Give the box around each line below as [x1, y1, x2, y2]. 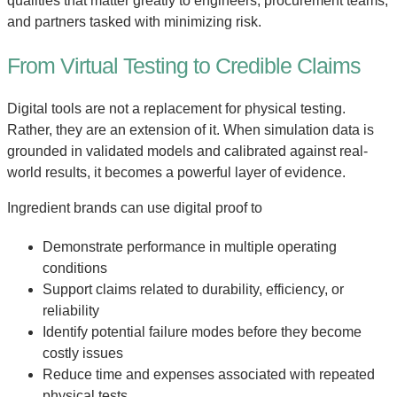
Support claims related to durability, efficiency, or [43, 281, 344, 297]
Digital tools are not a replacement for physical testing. [7, 100, 346, 116]
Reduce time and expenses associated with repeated [43, 366, 375, 382]
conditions [43, 260, 107, 276]
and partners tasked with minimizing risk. [7, 14, 261, 30]
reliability [43, 302, 99, 318]
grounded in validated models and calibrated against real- [7, 143, 368, 159]
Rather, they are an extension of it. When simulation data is [7, 121, 374, 137]
